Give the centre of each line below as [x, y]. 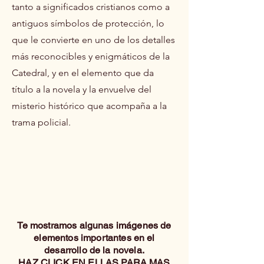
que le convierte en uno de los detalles [93, 39]
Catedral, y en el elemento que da [83, 72]
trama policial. [41, 122]
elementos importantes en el [94, 237]
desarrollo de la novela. [94, 250]
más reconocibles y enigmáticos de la [91, 56]
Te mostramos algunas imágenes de [94, 225]
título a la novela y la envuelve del [82, 89]
